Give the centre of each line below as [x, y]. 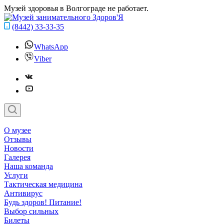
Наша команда [28, 166]
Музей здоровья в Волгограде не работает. [76, 8]
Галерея [17, 157]
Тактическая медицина [43, 184]
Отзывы [18, 139]
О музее [17, 130]
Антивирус [23, 193]
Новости [19, 148]
